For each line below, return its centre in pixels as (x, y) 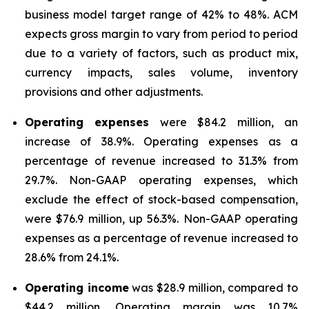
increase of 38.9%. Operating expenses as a (161, 141)
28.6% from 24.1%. (72, 257)
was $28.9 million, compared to (213, 288)
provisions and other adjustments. (114, 92)
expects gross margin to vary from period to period (161, 34)
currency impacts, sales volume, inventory (161, 72)
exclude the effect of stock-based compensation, (161, 199)
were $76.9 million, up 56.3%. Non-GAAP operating (161, 219)
